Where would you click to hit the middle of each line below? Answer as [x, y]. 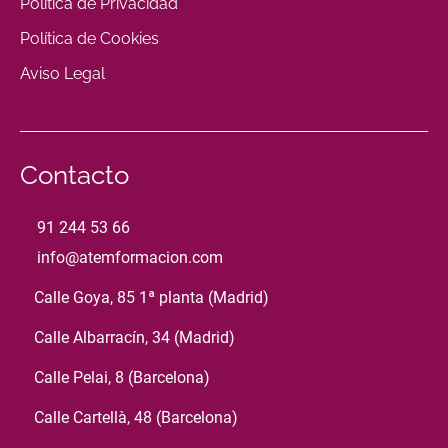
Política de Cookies [89, 38]
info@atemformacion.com [130, 257]
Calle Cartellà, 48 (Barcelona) [136, 417]
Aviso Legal [62, 73]
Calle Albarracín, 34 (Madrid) [134, 337]
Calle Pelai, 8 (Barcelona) [122, 377]
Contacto [74, 174]
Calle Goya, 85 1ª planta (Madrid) [151, 297]
